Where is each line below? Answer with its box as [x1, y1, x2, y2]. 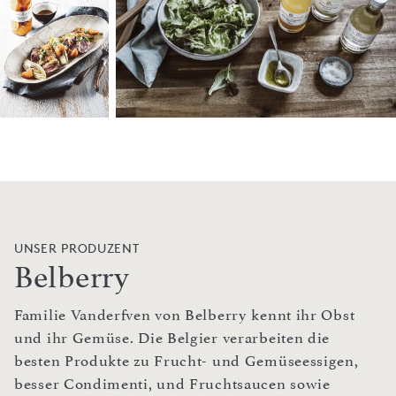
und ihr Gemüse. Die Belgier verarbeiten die [14, 329, 331, 347]
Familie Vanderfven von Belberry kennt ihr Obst [14, 306, 355, 324]
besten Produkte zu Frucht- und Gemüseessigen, [14, 352, 359, 370]
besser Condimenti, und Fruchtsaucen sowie [14, 375, 331, 393]
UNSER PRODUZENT [14, 240, 140, 256]
